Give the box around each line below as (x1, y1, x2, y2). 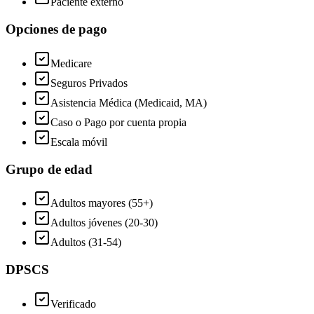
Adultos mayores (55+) (50, 197, 153, 210)
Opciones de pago (6, 22, 107, 37)
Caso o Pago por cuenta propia (50, 116, 186, 128)
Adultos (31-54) (50, 236, 121, 249)
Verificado (50, 297, 96, 310)
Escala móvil (50, 135, 107, 148)
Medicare (50, 57, 92, 69)
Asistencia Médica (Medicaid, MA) (50, 96, 207, 109)
